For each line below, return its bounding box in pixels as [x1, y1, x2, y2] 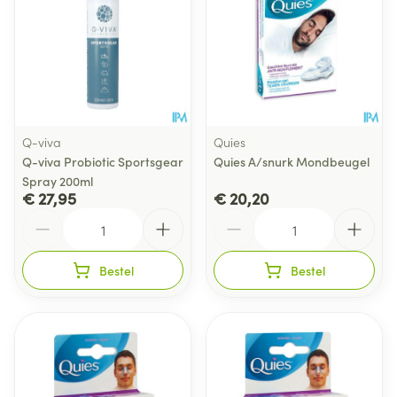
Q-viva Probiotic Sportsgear [22, 152, 183, 170]
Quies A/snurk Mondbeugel [214, 152, 370, 170]
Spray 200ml [22, 172, 93, 190]
